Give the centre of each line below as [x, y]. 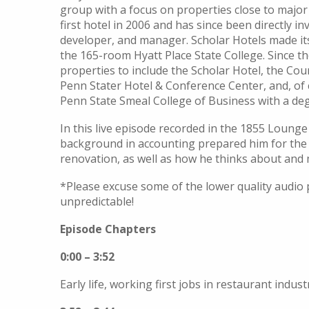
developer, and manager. [126, 40]
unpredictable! [97, 201]
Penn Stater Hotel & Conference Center [162, 86]
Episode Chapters [108, 229]
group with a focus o [113, 10]
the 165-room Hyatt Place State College [161, 55]
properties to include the [126, 70]
